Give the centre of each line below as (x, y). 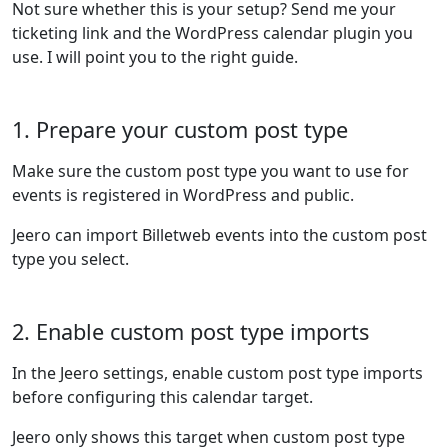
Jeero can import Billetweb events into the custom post (219, 235)
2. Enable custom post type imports (190, 331)
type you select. (70, 259)
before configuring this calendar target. (162, 397)
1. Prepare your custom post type (180, 129)
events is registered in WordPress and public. (183, 195)
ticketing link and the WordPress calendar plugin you (212, 33)
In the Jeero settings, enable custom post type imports (217, 373)
